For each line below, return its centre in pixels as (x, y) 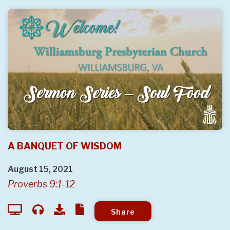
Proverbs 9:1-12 (41, 184)
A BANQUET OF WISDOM (65, 146)
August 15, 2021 (40, 169)
